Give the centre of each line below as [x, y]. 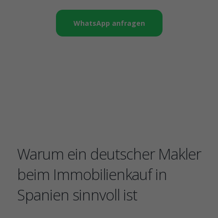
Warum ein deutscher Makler [109, 154]
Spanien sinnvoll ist [77, 195]
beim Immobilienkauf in [92, 174]
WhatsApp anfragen [109, 23]
